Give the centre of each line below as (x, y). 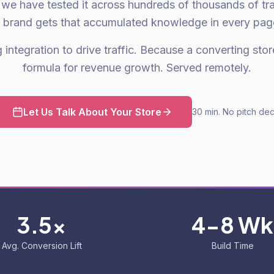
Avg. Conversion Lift (42, 246)
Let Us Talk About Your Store (92, 112)
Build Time (232, 246)
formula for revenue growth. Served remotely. (137, 68)
